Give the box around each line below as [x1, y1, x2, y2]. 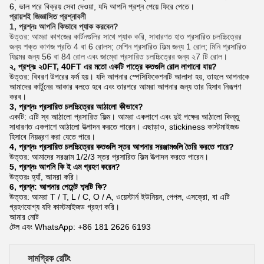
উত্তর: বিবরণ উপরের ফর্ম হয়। [9, 71, 94, 81]
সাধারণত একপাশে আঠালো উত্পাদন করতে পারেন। [9, 121, 140, 131]
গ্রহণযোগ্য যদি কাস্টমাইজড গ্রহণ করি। [9, 202, 120, 212]
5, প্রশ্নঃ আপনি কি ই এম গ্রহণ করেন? [9, 161, 120, 171]
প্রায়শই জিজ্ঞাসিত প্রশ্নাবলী [9, 11, 86, 21]
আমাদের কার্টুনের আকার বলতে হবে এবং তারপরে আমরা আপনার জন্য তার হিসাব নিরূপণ [9, 81, 241, 91]
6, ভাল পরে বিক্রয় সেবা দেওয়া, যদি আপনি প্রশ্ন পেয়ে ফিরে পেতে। [9, 1, 194, 11]
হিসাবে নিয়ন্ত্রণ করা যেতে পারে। [9, 131, 95, 141]
